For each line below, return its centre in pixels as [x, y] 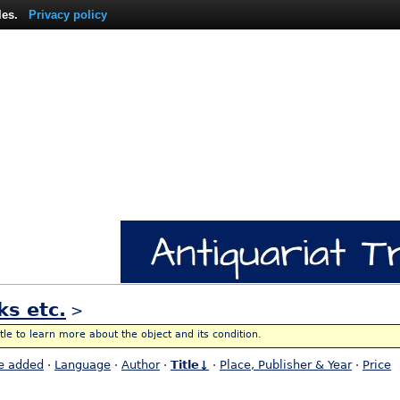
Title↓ [190, 365]
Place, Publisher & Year [286, 365]
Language [83, 365]
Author [141, 365]
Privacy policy [68, 15]
